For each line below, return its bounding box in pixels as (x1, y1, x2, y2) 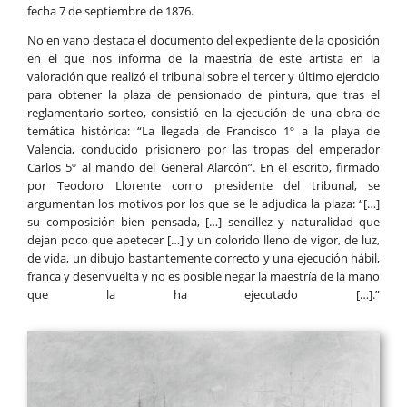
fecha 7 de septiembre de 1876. (27, 3, 194, 20)
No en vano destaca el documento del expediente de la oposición (27, 32, 380, 49)
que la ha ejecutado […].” (27, 286, 380, 303)
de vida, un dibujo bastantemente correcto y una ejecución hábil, (27, 250, 380, 267)
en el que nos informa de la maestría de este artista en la (27, 50, 380, 67)
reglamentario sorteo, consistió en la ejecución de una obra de (27, 104, 380, 122)
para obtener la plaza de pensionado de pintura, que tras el (27, 86, 380, 104)
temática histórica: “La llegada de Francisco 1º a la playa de (27, 123, 380, 140)
